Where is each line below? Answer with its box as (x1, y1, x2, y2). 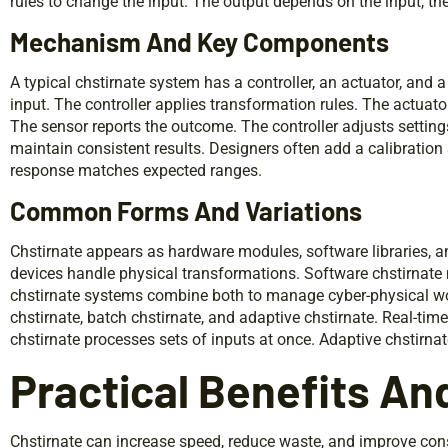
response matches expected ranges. (10, 161, 262, 181)
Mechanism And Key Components (10, 26, 389, 58)
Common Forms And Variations (10, 195, 362, 227)
